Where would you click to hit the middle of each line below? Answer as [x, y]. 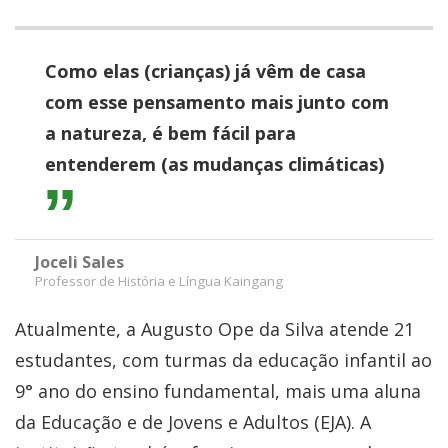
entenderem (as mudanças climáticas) [214, 163]
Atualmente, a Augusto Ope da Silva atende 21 [214, 328]
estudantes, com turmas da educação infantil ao [223, 359]
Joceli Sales [79, 261]
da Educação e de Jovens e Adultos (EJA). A [193, 421]
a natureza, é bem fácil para [170, 132]
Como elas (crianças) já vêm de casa [205, 70]
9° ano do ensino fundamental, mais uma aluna [218, 390]
